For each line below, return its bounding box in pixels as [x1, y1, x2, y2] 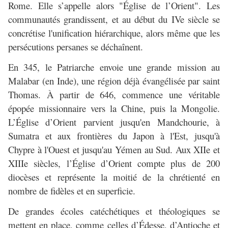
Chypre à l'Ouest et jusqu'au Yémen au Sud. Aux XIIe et [8, 143, 220, 156]
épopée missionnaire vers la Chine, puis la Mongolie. [8, 102, 220, 115]
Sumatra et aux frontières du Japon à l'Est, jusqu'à [8, 129, 220, 142]
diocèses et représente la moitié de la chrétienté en [8, 170, 220, 184]
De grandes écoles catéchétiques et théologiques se [8, 205, 220, 218]
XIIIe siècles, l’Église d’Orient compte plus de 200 [8, 157, 220, 170]
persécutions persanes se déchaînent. [8, 40, 143, 53]
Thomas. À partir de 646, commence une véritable [8, 88, 220, 101]
